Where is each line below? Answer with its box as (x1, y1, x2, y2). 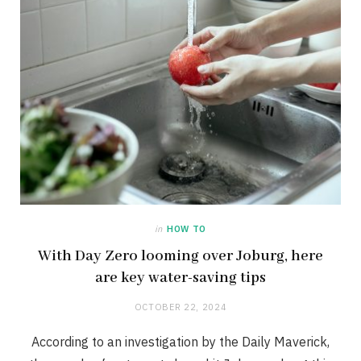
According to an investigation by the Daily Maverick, (31, 333, 330, 350)
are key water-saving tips (95, 268, 266, 288)
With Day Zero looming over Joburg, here (38, 246, 323, 266)
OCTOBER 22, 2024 (134, 301, 227, 313)
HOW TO (167, 222, 206, 234)
